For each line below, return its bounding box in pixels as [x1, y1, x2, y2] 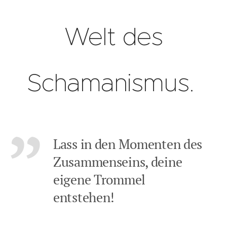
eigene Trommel [53, 170, 146, 188]
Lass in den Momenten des [53, 135, 203, 153]
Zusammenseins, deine [53, 153, 182, 170]
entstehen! [53, 188, 115, 206]
